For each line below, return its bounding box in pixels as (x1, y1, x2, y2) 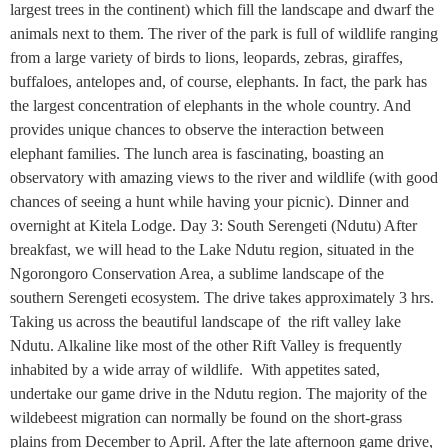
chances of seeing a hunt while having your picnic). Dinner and (10, 193, 409, 210)
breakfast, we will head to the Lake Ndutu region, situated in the (10, 241, 414, 258)
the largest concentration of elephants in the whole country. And (10, 97, 411, 114)
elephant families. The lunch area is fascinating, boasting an (10, 145, 384, 162)
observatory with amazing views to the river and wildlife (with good (10, 169, 438, 186)
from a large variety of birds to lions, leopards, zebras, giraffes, (10, 49, 403, 66)
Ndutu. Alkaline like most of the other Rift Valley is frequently (10, 337, 402, 354)
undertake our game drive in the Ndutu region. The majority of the (10, 385, 427, 402)
